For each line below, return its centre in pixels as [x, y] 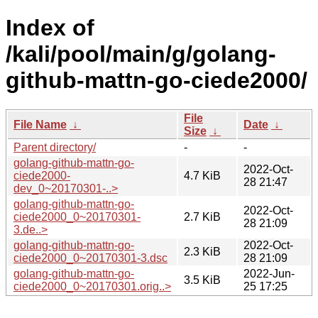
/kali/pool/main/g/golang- [141, 54]
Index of [50, 28]
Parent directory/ [55, 147]
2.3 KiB [202, 251]
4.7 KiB [202, 175]
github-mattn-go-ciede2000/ [157, 81]
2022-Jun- [269, 273]
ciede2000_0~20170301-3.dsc [91, 258]
